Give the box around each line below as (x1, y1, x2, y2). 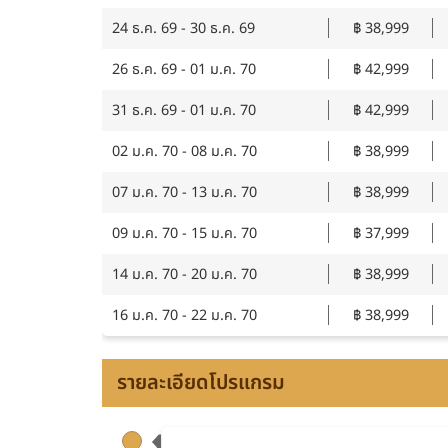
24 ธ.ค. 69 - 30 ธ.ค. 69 (112, 18, 255, 39)
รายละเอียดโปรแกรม (117, 368, 285, 398)
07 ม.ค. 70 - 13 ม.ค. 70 (112, 182, 257, 203)
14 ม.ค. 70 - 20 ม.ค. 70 (112, 264, 257, 285)
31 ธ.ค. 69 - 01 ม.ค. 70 (112, 100, 256, 121)
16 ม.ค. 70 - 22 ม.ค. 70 (112, 305, 257, 326)
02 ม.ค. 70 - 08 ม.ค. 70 (112, 141, 257, 162)
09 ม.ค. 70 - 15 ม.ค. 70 (112, 223, 257, 244)
